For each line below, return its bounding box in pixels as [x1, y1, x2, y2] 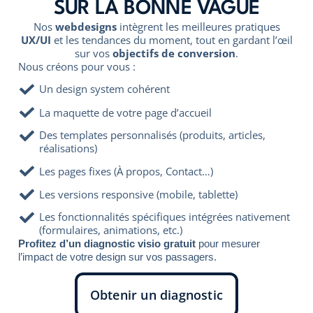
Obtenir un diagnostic [89, 286, 224, 304]
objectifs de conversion [112, 45, 235, 61]
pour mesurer [198, 238, 260, 250]
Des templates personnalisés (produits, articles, [39, 128, 266, 143]
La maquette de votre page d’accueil [39, 105, 212, 120]
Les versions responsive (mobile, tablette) [39, 187, 238, 202]
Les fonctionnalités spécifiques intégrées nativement [39, 210, 291, 225]
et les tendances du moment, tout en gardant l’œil [50, 32, 293, 48]
